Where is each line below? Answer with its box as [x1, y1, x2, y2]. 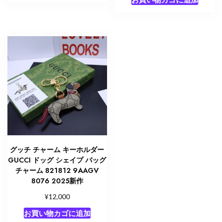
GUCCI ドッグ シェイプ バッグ [8, 155, 107, 166]
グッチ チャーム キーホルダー [10, 145, 105, 155]
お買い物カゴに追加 [23, 209, 91, 218]
